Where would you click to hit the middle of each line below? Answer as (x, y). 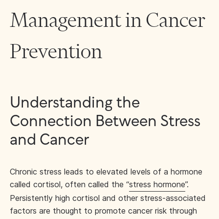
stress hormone (157, 184)
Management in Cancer (108, 20)
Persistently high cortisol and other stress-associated (108, 198)
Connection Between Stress (105, 122)
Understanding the (75, 103)
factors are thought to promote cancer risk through (103, 211)
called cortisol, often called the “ (69, 184)
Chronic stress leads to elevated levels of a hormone (106, 172)
